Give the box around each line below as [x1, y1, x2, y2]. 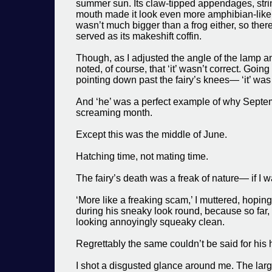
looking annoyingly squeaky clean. [76, 217, 225, 227]
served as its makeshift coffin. [76, 31, 202, 41]
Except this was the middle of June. [76, 129, 227, 140]
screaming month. [76, 107, 152, 118]
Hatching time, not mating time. [76, 151, 208, 161]
